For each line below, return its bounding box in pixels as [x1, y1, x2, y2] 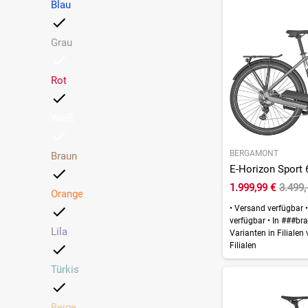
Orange [50, 187, 83, 200]
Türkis [50, 263, 79, 276]
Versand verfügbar [232, 203, 305, 214]
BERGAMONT [229, 148, 278, 159]
